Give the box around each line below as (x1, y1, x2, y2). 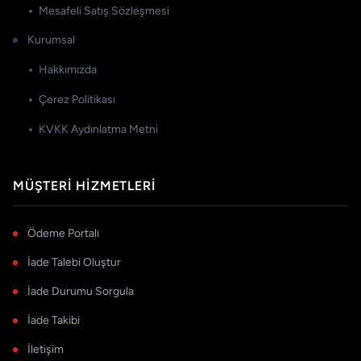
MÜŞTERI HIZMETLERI (13, 178, 156, 194)
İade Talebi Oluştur (27, 255, 121, 270)
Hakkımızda (39, 63, 97, 77)
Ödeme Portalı (27, 226, 99, 241)
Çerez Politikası (39, 93, 115, 107)
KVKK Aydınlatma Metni (39, 122, 158, 137)
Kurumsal (27, 33, 75, 48)
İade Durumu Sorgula (27, 284, 134, 299)
